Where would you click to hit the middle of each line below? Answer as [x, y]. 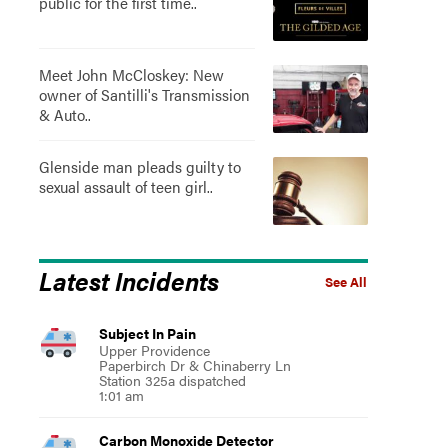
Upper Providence [154, 350]
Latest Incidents [128, 280]
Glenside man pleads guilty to [139, 166]
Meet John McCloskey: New [131, 74]
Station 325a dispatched [172, 380]
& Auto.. [64, 114]
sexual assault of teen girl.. [125, 186]
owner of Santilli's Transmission [144, 94]
